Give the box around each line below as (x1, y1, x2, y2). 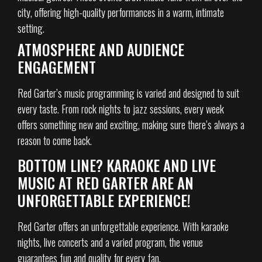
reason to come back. (18, 132, 92, 148)
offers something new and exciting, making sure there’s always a (18, 116, 244, 132)
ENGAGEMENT (18, 56, 96, 78)
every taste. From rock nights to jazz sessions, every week (18, 101, 224, 116)
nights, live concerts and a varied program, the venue (18, 234, 203, 250)
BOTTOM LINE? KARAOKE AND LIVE (18, 154, 216, 176)
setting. (18, 20, 44, 36)
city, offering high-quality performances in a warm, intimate (18, 4, 224, 20)
